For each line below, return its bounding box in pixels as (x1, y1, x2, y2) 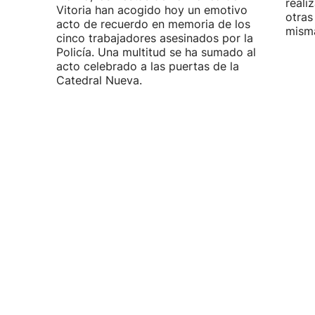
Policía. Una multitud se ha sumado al (56, 45, 256, 59)
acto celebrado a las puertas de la (56, 59, 239, 73)
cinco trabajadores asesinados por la (56, 31, 253, 45)
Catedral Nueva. (56, 73, 142, 87)
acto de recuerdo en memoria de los (56, 17, 250, 31)
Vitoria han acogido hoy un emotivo (56, 3, 247, 17)
